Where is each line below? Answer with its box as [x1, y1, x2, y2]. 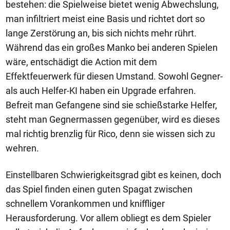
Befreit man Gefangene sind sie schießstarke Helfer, [6, 99, 217, 110]
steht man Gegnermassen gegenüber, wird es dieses [6, 113, 220, 125]
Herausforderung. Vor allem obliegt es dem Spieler [6, 212, 211, 223]
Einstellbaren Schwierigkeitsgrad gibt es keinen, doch [6, 169, 221, 180]
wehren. [6, 142, 39, 154]
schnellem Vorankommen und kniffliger [6, 198, 165, 209]
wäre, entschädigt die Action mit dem [6, 56, 157, 67]
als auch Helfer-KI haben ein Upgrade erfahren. [6, 85, 196, 96]
